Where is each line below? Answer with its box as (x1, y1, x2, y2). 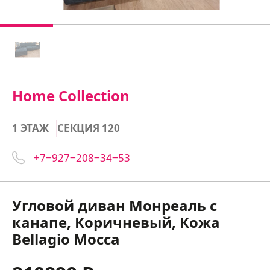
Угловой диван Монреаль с (12, 195, 217, 215)
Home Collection (12, 86, 130, 105)
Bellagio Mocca (12, 229, 120, 249)
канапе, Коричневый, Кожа (12, 212, 220, 232)
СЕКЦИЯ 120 (57, 121, 120, 135)
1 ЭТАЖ (12, 121, 49, 135)
